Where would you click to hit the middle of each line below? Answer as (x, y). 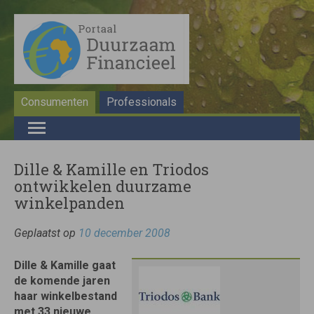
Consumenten (55, 102)
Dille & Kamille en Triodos (111, 169)
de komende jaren (62, 281)
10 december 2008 (124, 233)
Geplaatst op (46, 233)
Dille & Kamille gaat (65, 265)
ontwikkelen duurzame (103, 186)
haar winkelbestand (66, 296)
